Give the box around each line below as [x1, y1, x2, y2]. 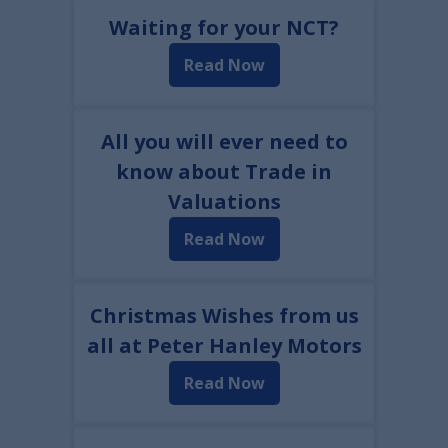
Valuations [167, 188, 281, 215]
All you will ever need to [100, 128, 348, 155]
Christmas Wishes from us [89, 302, 359, 329]
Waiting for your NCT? [109, 14, 339, 41]
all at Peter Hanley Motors [86, 332, 362, 359]
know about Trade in [116, 158, 332, 185]
